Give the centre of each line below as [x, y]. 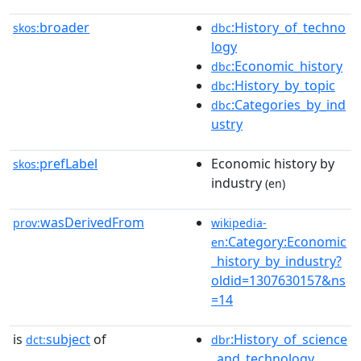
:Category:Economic [286, 242]
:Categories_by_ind [288, 105]
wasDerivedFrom [92, 222]
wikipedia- [239, 223]
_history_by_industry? [276, 261]
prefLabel [68, 164]
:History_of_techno [288, 27]
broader [64, 27]
